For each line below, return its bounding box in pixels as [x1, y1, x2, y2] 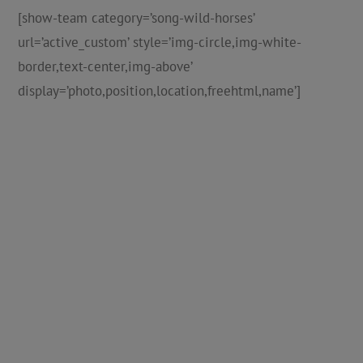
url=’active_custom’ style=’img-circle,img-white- [17, 33, 301, 51]
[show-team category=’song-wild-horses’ [17, 9, 254, 27]
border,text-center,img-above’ [17, 58, 192, 75]
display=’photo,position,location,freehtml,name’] [17, 82, 301, 100]
